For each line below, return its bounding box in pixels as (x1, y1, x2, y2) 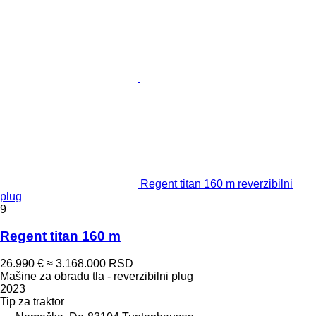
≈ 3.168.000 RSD (47, 257, 133, 270)
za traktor (18, 296, 64, 308)
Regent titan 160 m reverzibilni (140, 177, 293, 190)
